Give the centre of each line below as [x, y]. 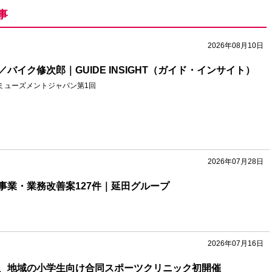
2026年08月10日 [236, 45]
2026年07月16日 [236, 244]
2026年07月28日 [236, 161]
